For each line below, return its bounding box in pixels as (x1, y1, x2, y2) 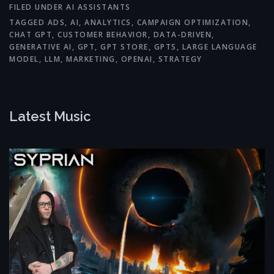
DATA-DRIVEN (153, 29, 212, 40)
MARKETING (66, 54, 116, 65)
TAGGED (9, 17, 48, 28)
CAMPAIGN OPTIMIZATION (136, 17, 248, 28)
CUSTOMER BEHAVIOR (57, 29, 148, 40)
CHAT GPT (9, 29, 52, 40)
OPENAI (120, 54, 153, 65)
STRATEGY (158, 54, 202, 65)
